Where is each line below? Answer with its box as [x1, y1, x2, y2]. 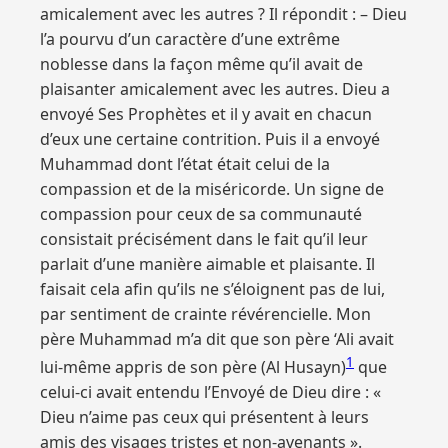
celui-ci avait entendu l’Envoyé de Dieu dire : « [40, 381, 381, 404]
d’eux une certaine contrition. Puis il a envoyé [40, 128, 380, 150]
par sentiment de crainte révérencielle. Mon [40, 303, 371, 325]
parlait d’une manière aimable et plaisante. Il [40, 253, 375, 275]
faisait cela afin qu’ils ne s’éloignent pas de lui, [40, 278, 385, 300]
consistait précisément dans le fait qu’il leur [40, 228, 368, 250]
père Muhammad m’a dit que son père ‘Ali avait [40, 328, 394, 350]
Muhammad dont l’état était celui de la [40, 153, 330, 175]
